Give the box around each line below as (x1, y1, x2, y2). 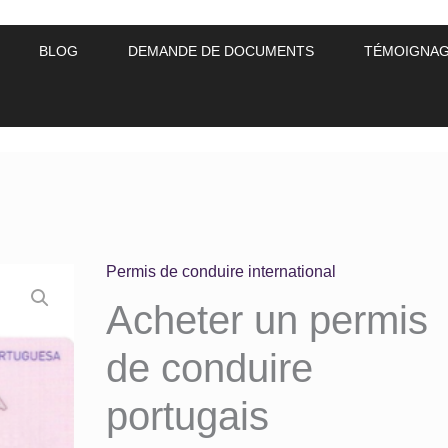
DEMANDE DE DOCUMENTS (128, 43, 314, 60)
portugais (106, 394, 270, 438)
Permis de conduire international (106, 263, 337, 280)
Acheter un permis (106, 298, 429, 342)
